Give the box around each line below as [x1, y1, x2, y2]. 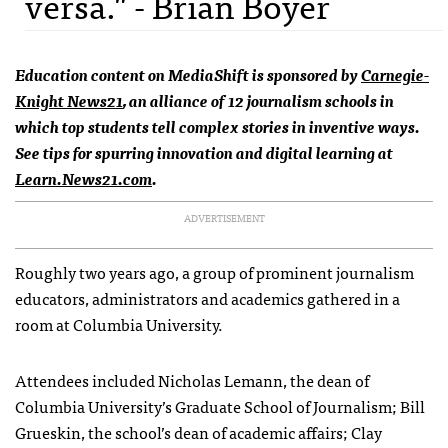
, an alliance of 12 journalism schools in [123, 86, 394, 113]
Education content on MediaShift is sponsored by [15, 60, 361, 87]
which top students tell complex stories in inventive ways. [15, 112, 420, 139]
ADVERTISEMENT [183, 209, 265, 226]
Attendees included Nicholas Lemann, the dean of [15, 366, 369, 393]
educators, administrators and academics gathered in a [15, 284, 400, 311]
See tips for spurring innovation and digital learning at [15, 138, 393, 165]
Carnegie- [361, 60, 429, 87]
